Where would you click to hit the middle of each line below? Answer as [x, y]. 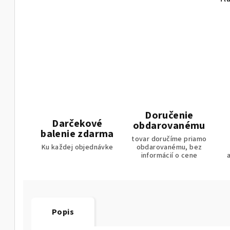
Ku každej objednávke [77, 148]
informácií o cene [169, 156]
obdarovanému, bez [169, 148]
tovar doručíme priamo [169, 139]
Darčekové [77, 124]
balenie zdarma [77, 134]
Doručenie [169, 116]
